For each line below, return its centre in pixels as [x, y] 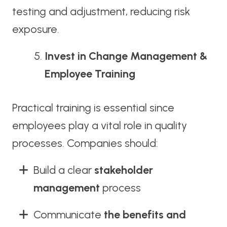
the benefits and [145, 214]
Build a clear [64, 170]
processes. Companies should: [85, 143]
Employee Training [90, 73]
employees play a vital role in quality [99, 126]
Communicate [68, 214]
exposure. [35, 29]
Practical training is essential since [93, 108]
